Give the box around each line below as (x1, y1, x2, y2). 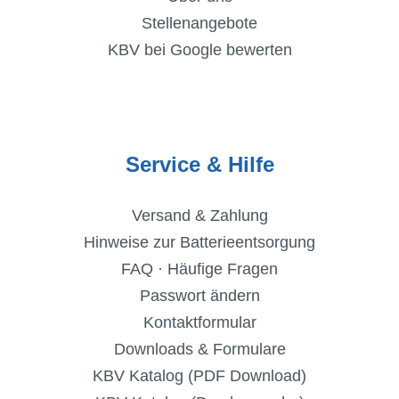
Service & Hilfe (125, 152, 274, 177)
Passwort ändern (139, 287, 260, 305)
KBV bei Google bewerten (107, 41, 292, 60)
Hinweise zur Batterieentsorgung (84, 233, 315, 252)
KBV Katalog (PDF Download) (93, 367, 306, 386)
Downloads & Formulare (113, 340, 286, 359)
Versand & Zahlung (131, 207, 268, 225)
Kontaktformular (142, 313, 256, 332)
